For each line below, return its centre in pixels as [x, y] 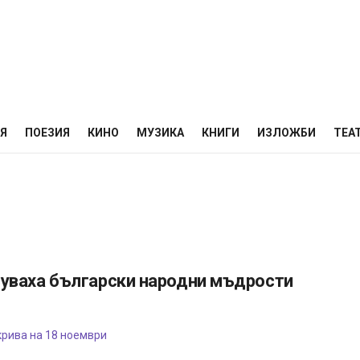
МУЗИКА [160, 133]
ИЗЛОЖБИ [286, 133]
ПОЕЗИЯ [47, 133]
